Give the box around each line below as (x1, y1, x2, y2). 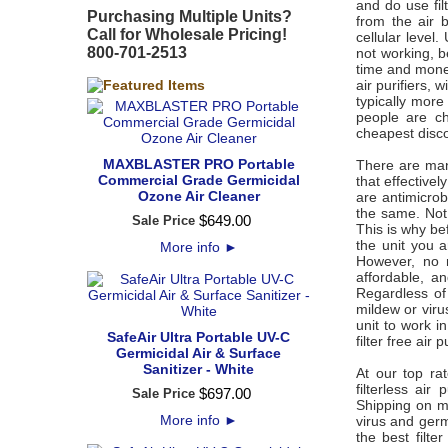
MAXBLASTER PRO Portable (102, 156, 295, 172)
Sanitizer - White (143, 361, 254, 377)
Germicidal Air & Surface (116, 345, 281, 361)
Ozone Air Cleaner (137, 188, 260, 204)
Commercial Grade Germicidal (97, 172, 300, 188)
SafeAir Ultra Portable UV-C (107, 329, 290, 345)
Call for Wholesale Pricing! (87, 26, 287, 43)
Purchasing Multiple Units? (87, 8, 292, 25)
